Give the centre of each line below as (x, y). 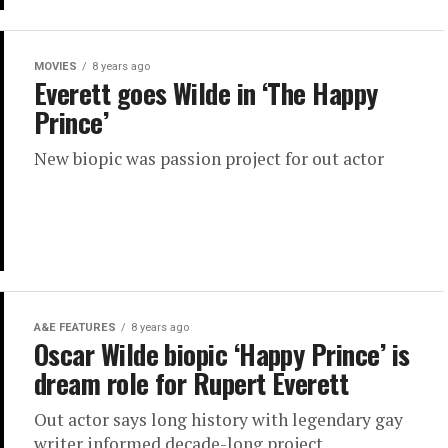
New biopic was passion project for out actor (209, 158)
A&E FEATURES (75, 327)
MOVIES (55, 66)
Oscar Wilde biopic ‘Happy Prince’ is (222, 353)
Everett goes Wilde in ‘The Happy (206, 92)
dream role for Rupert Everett (191, 382)
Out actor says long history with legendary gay (218, 419)
